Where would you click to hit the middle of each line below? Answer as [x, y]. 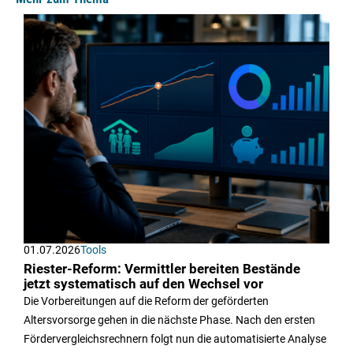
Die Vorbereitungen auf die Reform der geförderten [146, 301]
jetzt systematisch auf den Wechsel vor [143, 284]
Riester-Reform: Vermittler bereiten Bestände [162, 269]
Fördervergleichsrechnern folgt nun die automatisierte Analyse [175, 339]
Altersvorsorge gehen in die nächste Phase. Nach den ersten [169, 320]
